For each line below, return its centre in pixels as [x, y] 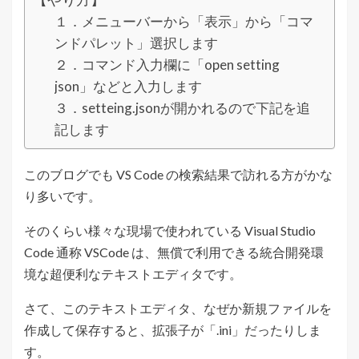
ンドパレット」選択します [136, 42]
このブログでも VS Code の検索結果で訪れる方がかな [178, 174]
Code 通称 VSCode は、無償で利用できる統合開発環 [174, 252]
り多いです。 [63, 196]
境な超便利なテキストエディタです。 [133, 273]
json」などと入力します [128, 86]
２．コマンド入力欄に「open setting [167, 64]
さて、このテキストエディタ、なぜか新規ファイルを [178, 308]
